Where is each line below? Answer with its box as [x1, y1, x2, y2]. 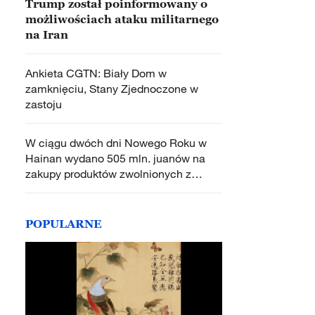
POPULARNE [25, 217, 102, 230]
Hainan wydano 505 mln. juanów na [25, 151, 205, 165]
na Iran [25, 28, 68, 41]
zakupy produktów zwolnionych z [25, 167, 191, 181]
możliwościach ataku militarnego [25, 13, 219, 25]
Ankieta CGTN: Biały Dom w [25, 66, 167, 80]
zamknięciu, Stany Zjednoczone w [25, 82, 198, 96]
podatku [25, 182, 66, 196]
